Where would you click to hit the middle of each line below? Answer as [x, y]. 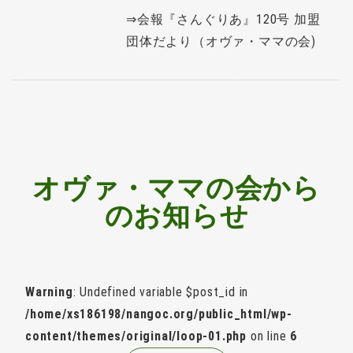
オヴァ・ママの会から [176, 189]
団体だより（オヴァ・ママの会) [221, 42]
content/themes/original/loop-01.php [136, 336]
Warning [49, 292]
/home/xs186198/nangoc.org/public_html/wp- [159, 314]
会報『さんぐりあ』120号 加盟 [229, 20]
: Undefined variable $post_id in [161, 292]
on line [269, 336]
